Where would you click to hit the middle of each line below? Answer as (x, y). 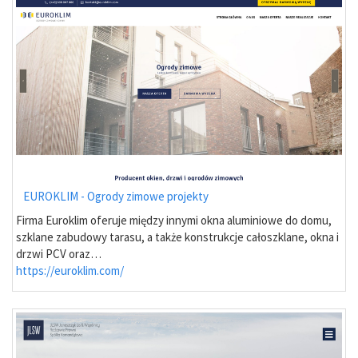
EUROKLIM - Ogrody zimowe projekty (116, 197)
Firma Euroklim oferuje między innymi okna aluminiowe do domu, (174, 221)
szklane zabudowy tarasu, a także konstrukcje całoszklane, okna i (177, 237)
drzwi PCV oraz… (59, 254)
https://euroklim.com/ (70, 271)
